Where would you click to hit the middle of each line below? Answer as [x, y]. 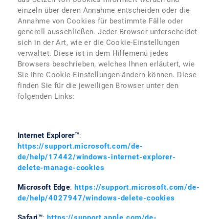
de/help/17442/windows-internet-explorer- [97, 157]
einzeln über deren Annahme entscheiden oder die [104, 10]
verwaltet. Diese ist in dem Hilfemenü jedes [93, 53]
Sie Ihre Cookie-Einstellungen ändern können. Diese [107, 75]
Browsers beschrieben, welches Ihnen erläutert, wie [106, 64]
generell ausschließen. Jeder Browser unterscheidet [108, 32]
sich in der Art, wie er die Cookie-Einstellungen [99, 43]
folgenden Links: [46, 96]
